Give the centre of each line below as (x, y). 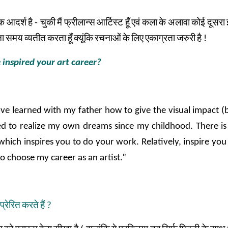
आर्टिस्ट (110, 23)
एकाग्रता (160, 39)
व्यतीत (35, 39)
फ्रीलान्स (79, 23)
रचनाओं (108, 39)
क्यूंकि (83, 39)
